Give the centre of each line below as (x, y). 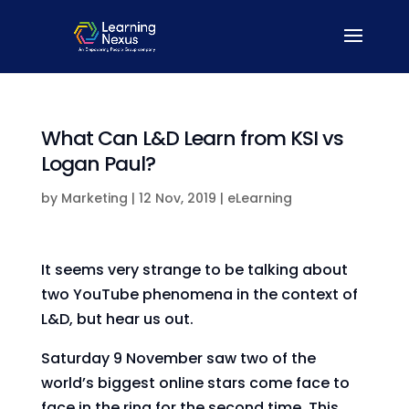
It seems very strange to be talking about (194, 270)
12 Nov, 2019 (177, 198)
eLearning (259, 198)
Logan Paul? (98, 164)
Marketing (94, 198)
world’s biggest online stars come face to (195, 383)
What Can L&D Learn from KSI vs (192, 138)
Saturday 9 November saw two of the (178, 358)
